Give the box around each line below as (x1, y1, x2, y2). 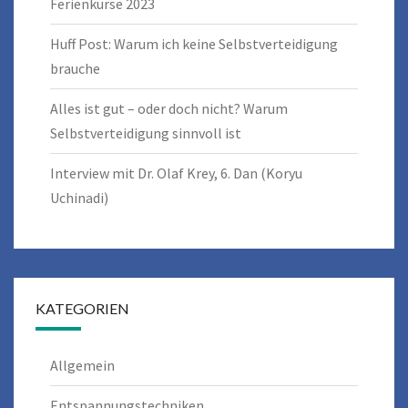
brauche (50, 58, 100, 77)
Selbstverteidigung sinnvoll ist (50, 123, 241, 142)
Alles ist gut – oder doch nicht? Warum (50, 98, 288, 117)
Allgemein (50, 355, 115, 374)
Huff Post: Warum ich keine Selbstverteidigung (50, 34, 338, 53)
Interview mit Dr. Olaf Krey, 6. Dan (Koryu (50, 163, 302, 182)
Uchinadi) (50, 188, 108, 207)
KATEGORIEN (36, 299, 129, 317)
